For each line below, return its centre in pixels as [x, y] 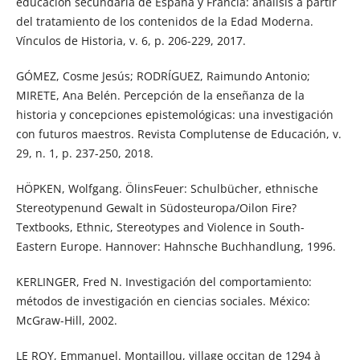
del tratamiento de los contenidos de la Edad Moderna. [164, 21]
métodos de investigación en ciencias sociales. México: [163, 301]
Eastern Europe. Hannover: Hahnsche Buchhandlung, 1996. [176, 246]
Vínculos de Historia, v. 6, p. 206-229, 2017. [131, 40]
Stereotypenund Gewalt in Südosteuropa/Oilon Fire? [156, 207]
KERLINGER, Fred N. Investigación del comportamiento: [164, 281]
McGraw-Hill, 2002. [66, 320]
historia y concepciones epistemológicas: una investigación [174, 114]
